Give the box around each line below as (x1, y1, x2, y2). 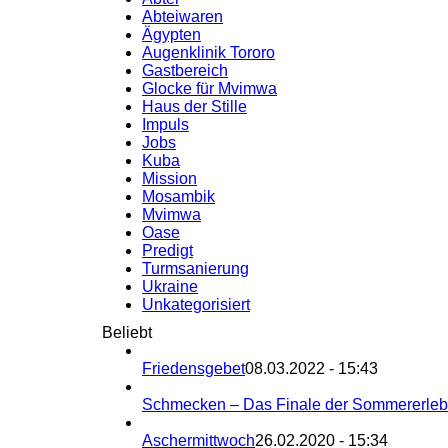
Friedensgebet (142, 359, 245, 377)
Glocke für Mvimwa (142, 79, 277, 97)
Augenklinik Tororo (142, 43, 275, 61)
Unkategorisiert (142, 295, 250, 313)
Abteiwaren (142, 7, 223, 25)
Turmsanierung (142, 259, 249, 277)
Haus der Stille (142, 97, 247, 115)
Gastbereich (142, 61, 228, 79)
